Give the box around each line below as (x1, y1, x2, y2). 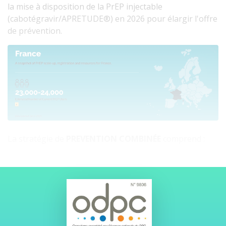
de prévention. (8, 25, 62, 36)
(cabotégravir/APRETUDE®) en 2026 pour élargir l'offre (8, 13, 217, 24)
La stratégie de (8, 133, 66, 144)
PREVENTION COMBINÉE (66, 133, 163, 144)
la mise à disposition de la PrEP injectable (8, 1, 162, 12)
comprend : (163, 133, 207, 144)
